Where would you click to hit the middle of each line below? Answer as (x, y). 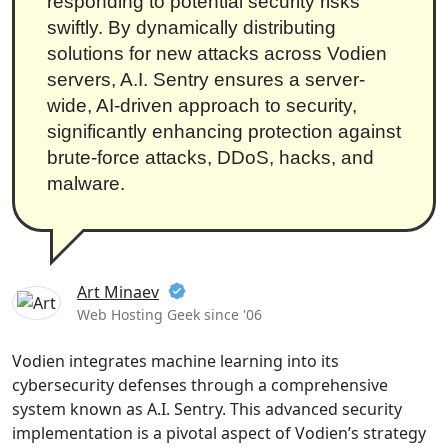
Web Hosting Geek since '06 (169, 314)
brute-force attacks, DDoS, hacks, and (210, 157)
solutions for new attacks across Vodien (217, 53)
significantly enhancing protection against (224, 131)
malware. (86, 183)
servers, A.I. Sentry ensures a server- (206, 79)
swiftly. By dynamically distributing (191, 27)
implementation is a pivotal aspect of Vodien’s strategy (219, 433)
